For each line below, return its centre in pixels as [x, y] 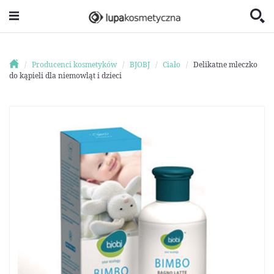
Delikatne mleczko [225, 64]
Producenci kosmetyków [74, 64]
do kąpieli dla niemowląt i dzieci [65, 75]
